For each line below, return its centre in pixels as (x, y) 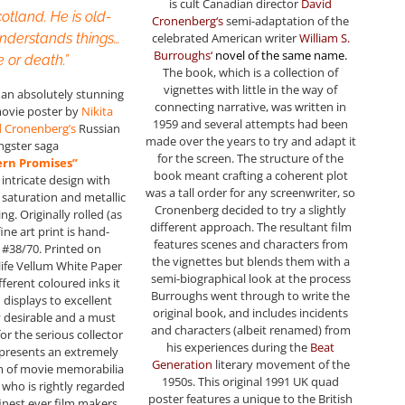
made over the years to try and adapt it (250, 141)
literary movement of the (282, 364)
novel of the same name (280, 55)
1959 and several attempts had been (251, 123)
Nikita (97, 112)
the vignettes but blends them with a (250, 261)
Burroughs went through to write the (251, 295)
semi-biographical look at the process (250, 278)
